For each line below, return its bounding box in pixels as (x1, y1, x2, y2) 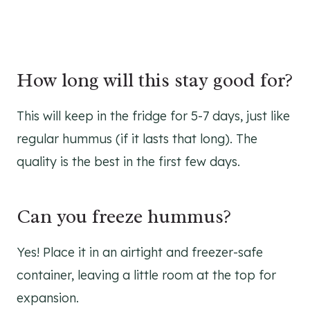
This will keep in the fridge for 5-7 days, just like (17, 107, 290, 124)
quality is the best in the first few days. (17, 153, 240, 170)
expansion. (17, 289, 79, 306)
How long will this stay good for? (17, 67, 293, 92)
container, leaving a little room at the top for (17, 266, 276, 283)
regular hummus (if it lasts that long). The (17, 130, 257, 147)
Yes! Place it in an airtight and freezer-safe (17, 244, 263, 260)
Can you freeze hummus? (17, 203, 231, 228)
